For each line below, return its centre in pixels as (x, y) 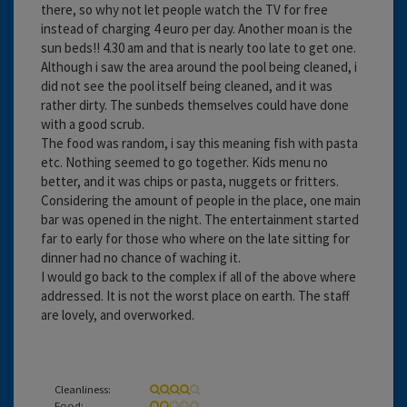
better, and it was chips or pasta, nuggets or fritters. (190, 181)
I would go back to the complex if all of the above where (199, 276)
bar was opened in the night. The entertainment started (200, 219)
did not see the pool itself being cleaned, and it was (187, 85)
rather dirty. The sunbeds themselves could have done (195, 104)
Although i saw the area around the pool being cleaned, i (199, 66)
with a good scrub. (93, 124)
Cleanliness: (83, 388)
